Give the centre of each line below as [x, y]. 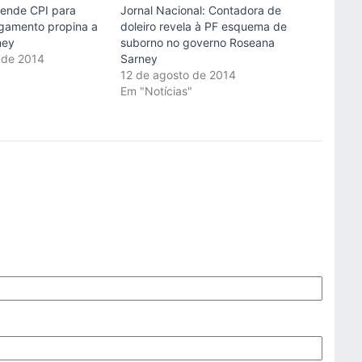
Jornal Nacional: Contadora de [200, 11]
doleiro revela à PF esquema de [203, 27]
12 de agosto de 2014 [178, 75]
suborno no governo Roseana [197, 43]
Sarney [139, 59]
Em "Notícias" [156, 91]
